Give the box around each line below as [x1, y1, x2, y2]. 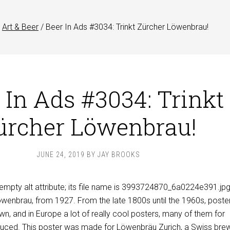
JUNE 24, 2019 [36, 150, 85, 159]
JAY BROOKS [97, 150, 140, 159]
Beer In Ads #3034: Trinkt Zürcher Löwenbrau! [44, 22, 208, 32]
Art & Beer [2, 22, 39, 32]
